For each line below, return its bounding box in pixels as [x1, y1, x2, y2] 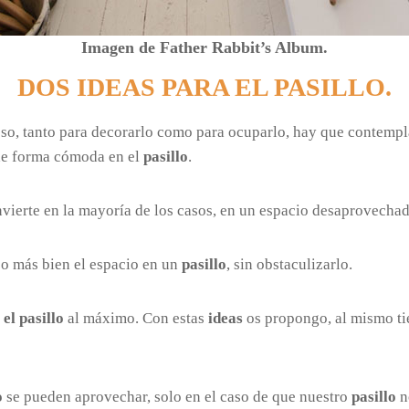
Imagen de [81, 37, 160, 57]
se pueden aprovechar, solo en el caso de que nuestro [3, 387, 351, 405]
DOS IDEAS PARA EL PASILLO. [17, 72, 392, 101]
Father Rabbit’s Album [160, 37, 323, 57]
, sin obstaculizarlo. [226, 255, 352, 273]
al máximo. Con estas [64, 309, 208, 327]
